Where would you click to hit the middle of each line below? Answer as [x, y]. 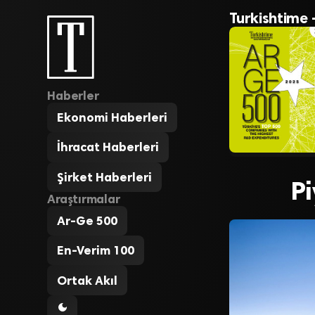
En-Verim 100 [96, 251]
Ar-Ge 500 [88, 220]
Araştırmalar [84, 199]
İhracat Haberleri [108, 147]
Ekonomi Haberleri [112, 118]
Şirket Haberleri [105, 177]
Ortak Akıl [88, 280]
